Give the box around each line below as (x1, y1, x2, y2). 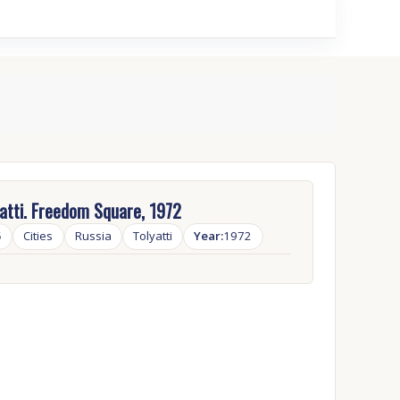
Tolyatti (133, 228, 173, 245)
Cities (23, 228, 54, 245)
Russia (74, 228, 112, 245)
